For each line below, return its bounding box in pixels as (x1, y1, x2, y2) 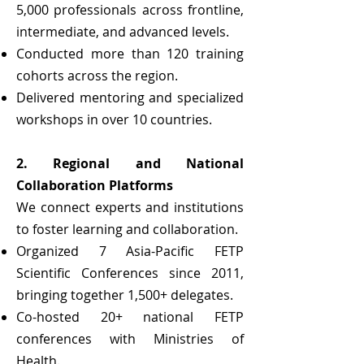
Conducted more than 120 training (16, 45, 244, 63)
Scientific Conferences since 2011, (16, 264, 244, 282)
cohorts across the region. (16, 67, 178, 84)
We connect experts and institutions (16, 198, 244, 216)
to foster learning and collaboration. (16, 220, 238, 238)
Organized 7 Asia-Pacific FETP (16, 242, 244, 260)
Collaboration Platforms (16, 176, 173, 194)
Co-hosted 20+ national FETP (16, 308, 244, 326)
